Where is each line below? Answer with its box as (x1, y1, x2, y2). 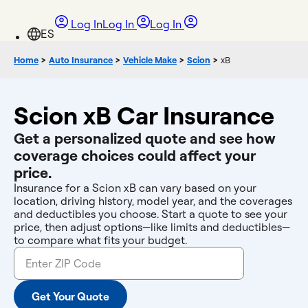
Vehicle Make (123, 54, 177, 65)
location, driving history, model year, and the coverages (14, 194, 292, 208)
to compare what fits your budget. (14, 233, 187, 247)
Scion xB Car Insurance (14, 100, 274, 131)
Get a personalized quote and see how (14, 129, 276, 148)
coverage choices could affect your (14, 146, 256, 165)
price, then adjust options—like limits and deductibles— (14, 220, 290, 234)
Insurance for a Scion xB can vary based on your (14, 181, 256, 195)
